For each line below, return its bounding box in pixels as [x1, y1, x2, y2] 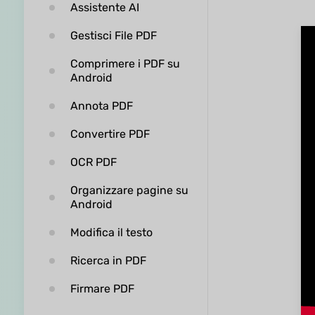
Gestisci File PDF [70, 29, 157, 42]
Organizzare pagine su [70, 184, 188, 197]
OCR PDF [70, 155, 117, 169]
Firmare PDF [70, 282, 134, 295]
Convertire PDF [70, 127, 150, 141]
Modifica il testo [70, 226, 153, 239]
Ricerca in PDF [70, 254, 146, 267]
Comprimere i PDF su [70, 57, 180, 70]
